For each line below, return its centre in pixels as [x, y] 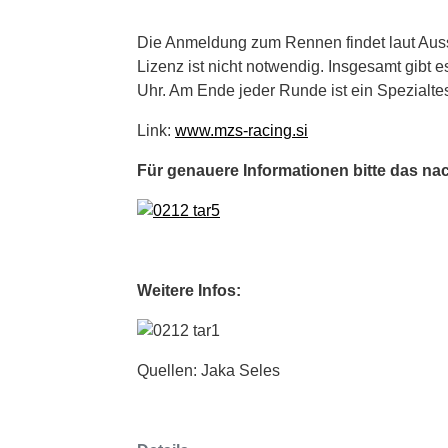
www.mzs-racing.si [241, 130]
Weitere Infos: [189, 290]
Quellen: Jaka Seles [208, 370]
